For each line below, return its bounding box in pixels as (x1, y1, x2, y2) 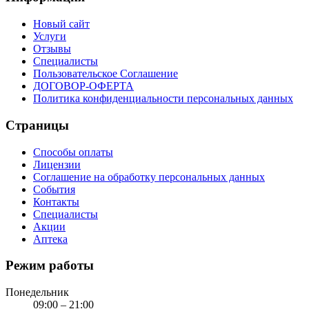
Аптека (33, 232, 68, 245)
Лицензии (33, 158, 81, 170)
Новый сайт (33, 18, 90, 30)
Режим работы (6, 258, 94, 273)
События (33, 183, 75, 195)
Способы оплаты (33, 146, 113, 158)
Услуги (33, 30, 66, 43)
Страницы (6, 117, 69, 132)
